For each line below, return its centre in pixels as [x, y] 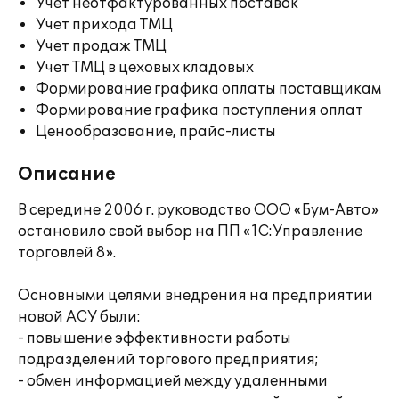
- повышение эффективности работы [155, 338]
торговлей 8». [67, 253]
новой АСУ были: [79, 317]
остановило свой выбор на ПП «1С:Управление [190, 232]
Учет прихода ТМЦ [104, 25]
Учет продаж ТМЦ [101, 46]
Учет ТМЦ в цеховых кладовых [145, 68]
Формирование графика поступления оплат [199, 110]
